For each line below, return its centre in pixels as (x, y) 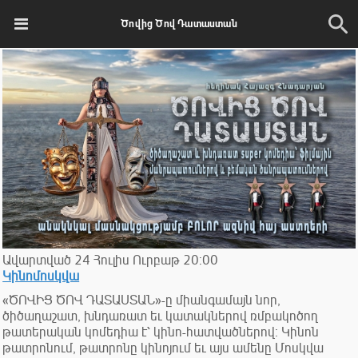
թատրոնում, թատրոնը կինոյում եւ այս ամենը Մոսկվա (163, 348)
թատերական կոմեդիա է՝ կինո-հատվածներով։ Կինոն (161, 332)
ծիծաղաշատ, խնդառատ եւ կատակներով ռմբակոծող (161, 316)
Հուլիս (112, 260)
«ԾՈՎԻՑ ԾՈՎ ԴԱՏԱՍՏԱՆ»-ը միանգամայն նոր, (142, 300)
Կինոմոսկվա (41, 276)
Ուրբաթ (157, 260)
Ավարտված (37, 260)
